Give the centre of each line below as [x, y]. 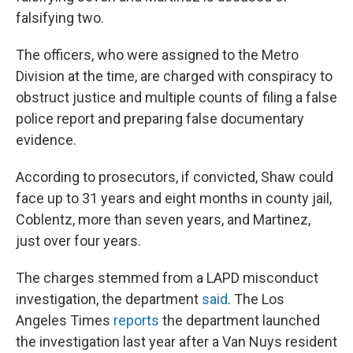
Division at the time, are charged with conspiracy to [174, 76]
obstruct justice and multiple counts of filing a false [176, 97]
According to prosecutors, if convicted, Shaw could [175, 177]
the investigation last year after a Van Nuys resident [176, 342]
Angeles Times [65, 320]
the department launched [241, 320]
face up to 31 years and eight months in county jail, [174, 198]
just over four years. [78, 241]
